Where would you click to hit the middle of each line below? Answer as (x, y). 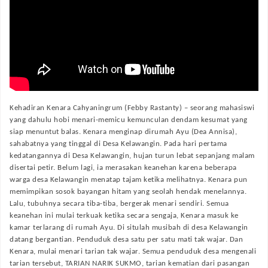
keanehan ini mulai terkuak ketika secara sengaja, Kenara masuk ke (124, 216)
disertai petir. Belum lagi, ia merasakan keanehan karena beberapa (123, 168)
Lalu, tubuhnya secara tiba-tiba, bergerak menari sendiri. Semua (119, 204)
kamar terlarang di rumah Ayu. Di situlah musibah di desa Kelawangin (129, 228)
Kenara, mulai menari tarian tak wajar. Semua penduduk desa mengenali (133, 252)
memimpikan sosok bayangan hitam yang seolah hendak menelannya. (128, 192)
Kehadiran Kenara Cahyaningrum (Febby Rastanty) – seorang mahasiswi (132, 108)
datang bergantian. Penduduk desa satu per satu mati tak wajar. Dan (126, 240)
